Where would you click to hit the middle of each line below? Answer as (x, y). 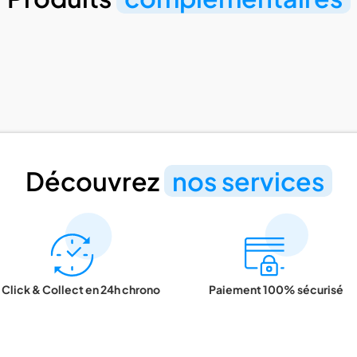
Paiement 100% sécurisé (276, 289)
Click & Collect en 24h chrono (81, 289)
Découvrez (94, 180)
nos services (248, 180)
